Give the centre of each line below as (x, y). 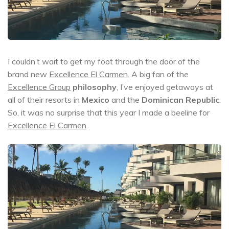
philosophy (95, 87)
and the (125, 100)
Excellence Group (39, 87)
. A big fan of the (158, 74)
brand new (28, 74)
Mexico (96, 100)
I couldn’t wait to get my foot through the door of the (104, 61)
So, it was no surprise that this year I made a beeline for (109, 112)
